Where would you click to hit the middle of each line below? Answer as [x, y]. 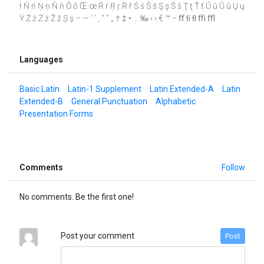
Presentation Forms [56, 114]
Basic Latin [39, 89]
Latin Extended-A [181, 89]
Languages [41, 60]
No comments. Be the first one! [76, 197]
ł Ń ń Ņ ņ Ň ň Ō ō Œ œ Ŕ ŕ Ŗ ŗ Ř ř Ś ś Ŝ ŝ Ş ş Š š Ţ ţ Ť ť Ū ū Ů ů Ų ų [132, 6]
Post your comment [97, 236]
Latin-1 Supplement [104, 89]
